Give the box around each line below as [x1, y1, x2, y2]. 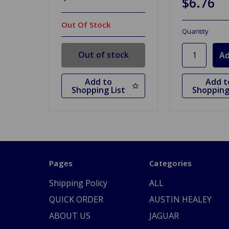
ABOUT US [49, 210, 90, 222]
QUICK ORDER [49, 194, 103, 205]
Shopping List [71, 84, 125, 96]
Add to [84, 76, 112, 88]
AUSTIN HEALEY [149, 194, 212, 205]
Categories [149, 158, 192, 169]
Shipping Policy [49, 177, 107, 189]
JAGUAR [149, 210, 179, 222]
